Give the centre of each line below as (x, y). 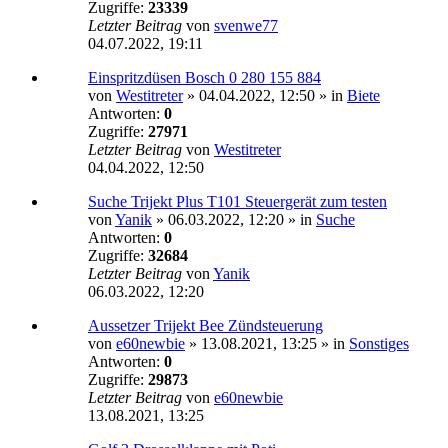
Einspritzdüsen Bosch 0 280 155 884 (204, 78)
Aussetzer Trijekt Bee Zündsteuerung (205, 326)
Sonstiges (379, 344)
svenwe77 (246, 26)
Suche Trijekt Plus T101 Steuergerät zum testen (237, 202)
